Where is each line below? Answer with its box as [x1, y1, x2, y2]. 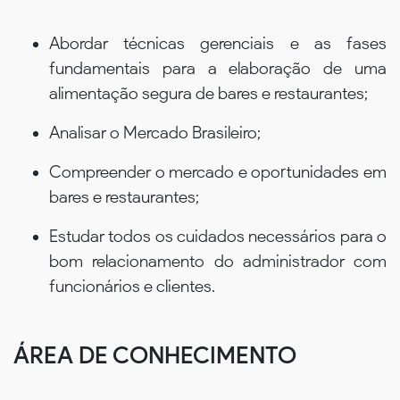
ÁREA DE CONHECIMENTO [13, 340, 296, 370]
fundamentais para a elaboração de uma [49, 57, 387, 79]
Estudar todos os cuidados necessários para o [49, 225, 387, 246]
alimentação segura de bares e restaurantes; [49, 82, 368, 104]
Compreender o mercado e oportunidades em [49, 161, 387, 182]
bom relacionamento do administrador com [49, 250, 387, 271]
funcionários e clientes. [49, 275, 215, 296]
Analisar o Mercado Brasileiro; [49, 121, 261, 143]
